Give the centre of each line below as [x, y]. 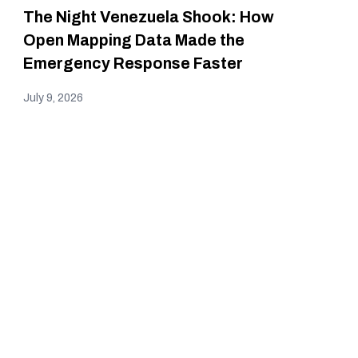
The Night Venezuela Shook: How [149, 18]
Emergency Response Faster [133, 64]
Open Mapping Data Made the [134, 41]
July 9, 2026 [54, 98]
